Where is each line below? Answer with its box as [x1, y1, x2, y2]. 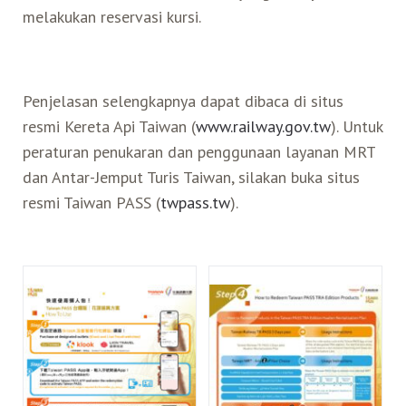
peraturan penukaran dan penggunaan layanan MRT [22, 140, 375, 162]
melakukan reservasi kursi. [22, 5, 201, 27]
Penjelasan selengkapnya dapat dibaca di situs [22, 90, 343, 111]
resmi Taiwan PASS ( [22, 191, 160, 213]
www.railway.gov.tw [195, 115, 331, 137]
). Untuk [330, 115, 382, 137]
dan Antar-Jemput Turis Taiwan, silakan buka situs [22, 166, 360, 188]
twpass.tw [159, 191, 230, 213]
